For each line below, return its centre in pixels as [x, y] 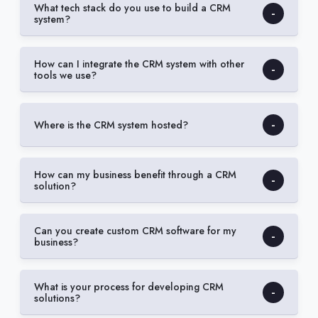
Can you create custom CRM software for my [135, 230]
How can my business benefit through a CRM [135, 174]
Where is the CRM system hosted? [111, 125]
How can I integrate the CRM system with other [139, 64]
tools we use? [65, 75]
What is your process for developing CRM [129, 286]
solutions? [57, 298]
